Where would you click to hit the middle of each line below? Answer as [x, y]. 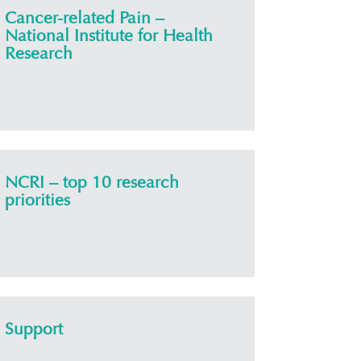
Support [34, 329]
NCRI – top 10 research [92, 183]
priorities [37, 200]
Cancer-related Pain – [85, 18]
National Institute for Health [109, 36]
